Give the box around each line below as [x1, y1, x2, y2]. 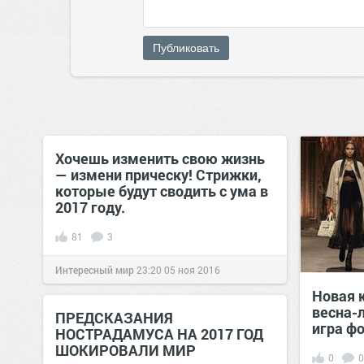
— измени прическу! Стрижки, [55, 165, 262, 184]
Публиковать [153, 41, 219, 54]
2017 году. [55, 197, 125, 217]
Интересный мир [55, 263, 134, 276]
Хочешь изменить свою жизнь [55, 149, 265, 168]
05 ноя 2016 [164, 263, 220, 276]
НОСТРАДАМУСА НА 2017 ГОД [55, 324, 263, 344]
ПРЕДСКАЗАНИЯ [55, 308, 173, 327]
